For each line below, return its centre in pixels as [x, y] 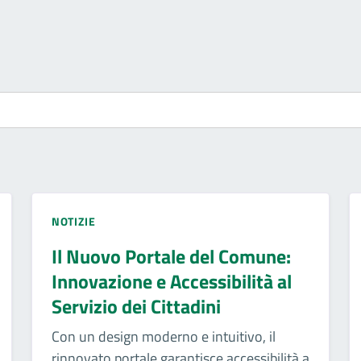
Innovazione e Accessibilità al [171, 281]
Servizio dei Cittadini [136, 306]
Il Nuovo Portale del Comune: [171, 256]
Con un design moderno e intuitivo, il [163, 336]
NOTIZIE [73, 221]
